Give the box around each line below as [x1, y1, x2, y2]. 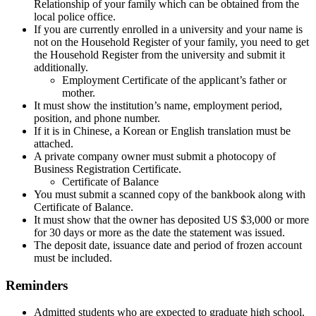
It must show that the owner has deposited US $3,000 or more [34, 214, 309, 226]
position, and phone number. [34, 112, 160, 125]
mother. [62, 87, 95, 99]
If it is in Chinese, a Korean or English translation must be [34, 125, 291, 138]
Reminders [6, 277, 68, 293]
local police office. [34, 11, 116, 23]
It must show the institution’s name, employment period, [34, 99, 282, 112]
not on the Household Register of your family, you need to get [34, 36, 309, 49]
